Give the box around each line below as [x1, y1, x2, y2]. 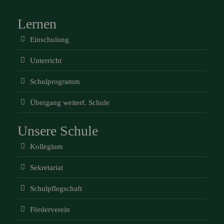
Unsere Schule [17, 123, 98, 138]
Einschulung [30, 35, 69, 43]
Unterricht [30, 56, 61, 64]
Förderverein [30, 205, 70, 213]
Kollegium [30, 142, 63, 150]
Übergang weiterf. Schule [30, 98, 109, 106]
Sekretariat [30, 163, 63, 171]
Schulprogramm [30, 77, 80, 85]
